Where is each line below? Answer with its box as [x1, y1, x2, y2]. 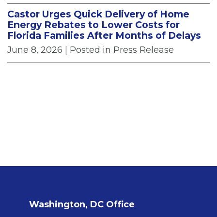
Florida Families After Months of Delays [7, 30, 201, 42]
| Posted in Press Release [65, 45, 174, 56]
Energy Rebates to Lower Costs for [7, 19, 180, 31]
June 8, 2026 [7, 45, 62, 56]
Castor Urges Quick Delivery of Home [7, 8, 189, 20]
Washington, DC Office [29, 199, 135, 210]
